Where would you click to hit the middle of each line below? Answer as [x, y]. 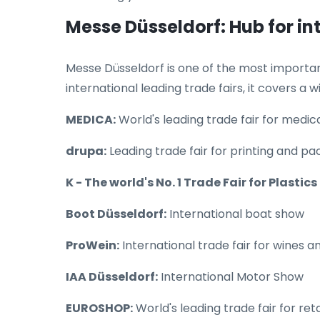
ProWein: [92, 245]
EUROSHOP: [99, 308]
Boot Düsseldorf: [116, 214]
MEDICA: [91, 120]
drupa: [86, 151]
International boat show [235, 214]
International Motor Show [231, 277]
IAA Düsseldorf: [112, 277]
